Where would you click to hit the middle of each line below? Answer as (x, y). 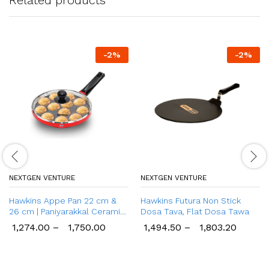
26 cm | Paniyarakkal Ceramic (67, 211)
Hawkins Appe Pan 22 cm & (63, 200)
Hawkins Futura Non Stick (191, 200)
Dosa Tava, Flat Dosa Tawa (195, 211)
